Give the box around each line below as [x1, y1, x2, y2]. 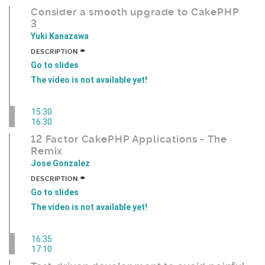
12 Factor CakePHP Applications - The [31, 132, 227, 145]
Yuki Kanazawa [31, 31, 89, 41]
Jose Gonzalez [31, 158, 90, 168]
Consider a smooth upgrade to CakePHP [31, 5, 240, 18]
